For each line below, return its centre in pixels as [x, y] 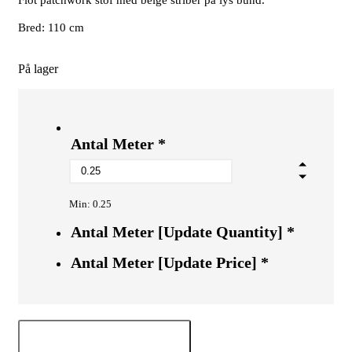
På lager [38, 68]
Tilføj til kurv [104, 338]
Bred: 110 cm [51, 27]
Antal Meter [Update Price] [164, 262]
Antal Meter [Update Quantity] [177, 231]
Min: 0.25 [90, 203]
